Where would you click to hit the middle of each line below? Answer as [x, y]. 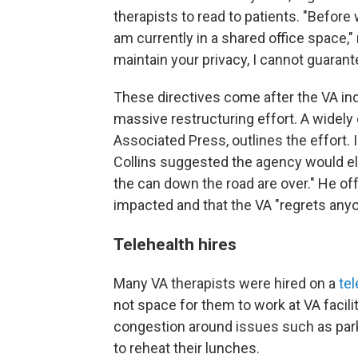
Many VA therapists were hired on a [226, 283]
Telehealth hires [175, 244]
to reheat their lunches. [187, 348]
